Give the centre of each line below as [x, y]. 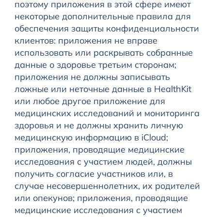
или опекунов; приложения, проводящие [101, 198]
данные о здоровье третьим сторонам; [95, 65]
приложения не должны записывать [92, 77]
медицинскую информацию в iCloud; [91, 138]
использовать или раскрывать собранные [103, 53]
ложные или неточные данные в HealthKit [103, 89]
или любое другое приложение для [90, 101]
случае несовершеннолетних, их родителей [107, 186]
